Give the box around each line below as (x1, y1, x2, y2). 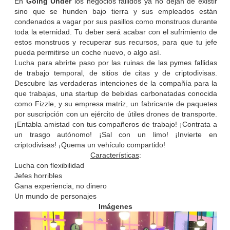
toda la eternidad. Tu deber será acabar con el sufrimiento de (14, 28, 218, 36)
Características (90, 151, 139, 160)
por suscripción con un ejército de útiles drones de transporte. (14, 110, 218, 119)
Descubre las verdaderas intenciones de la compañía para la (14, 79, 218, 88)
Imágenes (99, 202, 133, 211)
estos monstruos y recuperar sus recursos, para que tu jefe (14, 38, 218, 47)
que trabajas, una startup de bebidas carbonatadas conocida (14, 89, 218, 98)
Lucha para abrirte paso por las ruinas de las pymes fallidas (14, 59, 218, 67)
